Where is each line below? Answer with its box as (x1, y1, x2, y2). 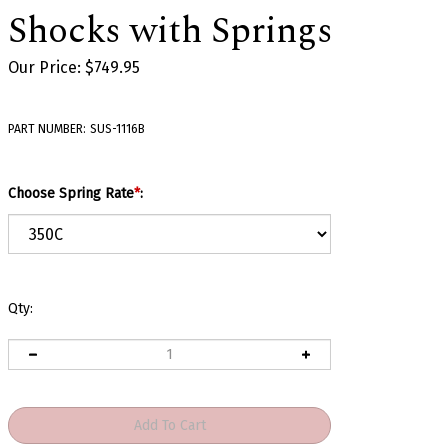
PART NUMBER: (8, 122, 86, 136)
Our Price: (8, 58, 81, 77)
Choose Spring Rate (8, 185, 134, 202)
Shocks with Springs (7, 4, 333, 59)
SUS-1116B (90, 122, 145, 136)
